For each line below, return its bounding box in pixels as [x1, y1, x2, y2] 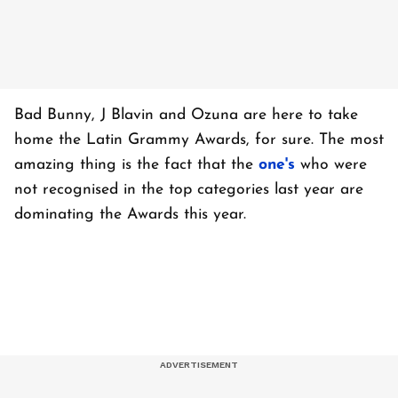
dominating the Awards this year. [14, 206, 246, 222]
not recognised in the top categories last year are [14, 181, 363, 197]
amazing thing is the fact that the [14, 156, 259, 172]
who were [295, 156, 367, 172]
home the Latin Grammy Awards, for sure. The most [14, 131, 384, 147]
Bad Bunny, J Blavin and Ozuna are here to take [14, 107, 358, 123]
